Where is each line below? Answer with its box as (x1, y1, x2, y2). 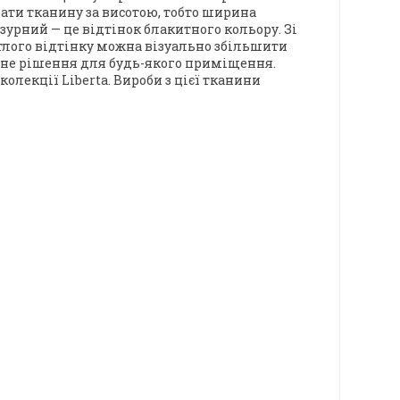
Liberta (62, 71, 108, 89)
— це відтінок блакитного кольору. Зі (48, 21, 297, 38)
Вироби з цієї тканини (113, 71, 261, 89)
